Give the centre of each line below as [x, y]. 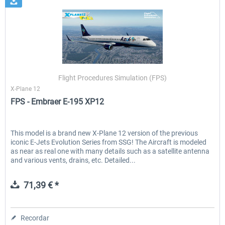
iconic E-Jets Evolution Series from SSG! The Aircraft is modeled [109, 142]
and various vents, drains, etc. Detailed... [73, 160]
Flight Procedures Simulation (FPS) [113, 78]
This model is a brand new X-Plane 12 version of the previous [104, 133]
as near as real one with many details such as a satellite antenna [110, 151]
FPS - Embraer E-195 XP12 [58, 102]
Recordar [35, 218]
